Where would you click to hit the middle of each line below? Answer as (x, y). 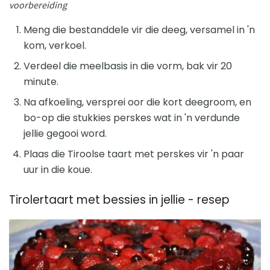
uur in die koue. (58, 169)
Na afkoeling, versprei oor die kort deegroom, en (137, 102)
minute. (41, 81)
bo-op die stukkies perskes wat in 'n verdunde (132, 118)
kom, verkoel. (55, 45)
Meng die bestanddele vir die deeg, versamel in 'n (139, 30)
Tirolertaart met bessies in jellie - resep (119, 199)
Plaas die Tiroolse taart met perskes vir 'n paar (134, 154)
